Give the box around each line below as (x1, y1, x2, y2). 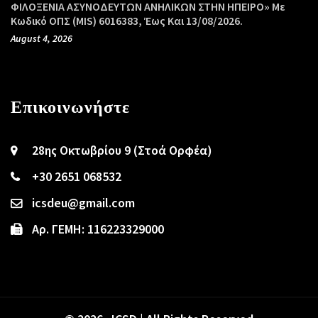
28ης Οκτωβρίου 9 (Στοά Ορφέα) (32, 142, 212, 159)
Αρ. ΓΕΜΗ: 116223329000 (32, 221, 164, 238)
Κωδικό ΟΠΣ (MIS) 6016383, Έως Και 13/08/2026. (11, 13, 243, 28)
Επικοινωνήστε (11, 96, 130, 119)
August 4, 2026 (11, 32, 72, 45)
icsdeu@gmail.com (32, 194, 135, 212)
